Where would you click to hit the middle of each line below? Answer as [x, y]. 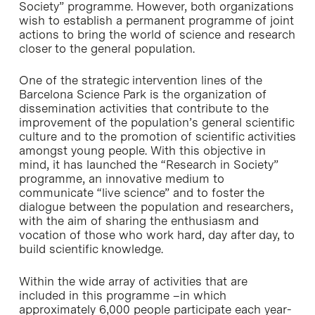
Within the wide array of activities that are [133, 281]
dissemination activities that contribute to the [143, 108]
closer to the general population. [107, 48]
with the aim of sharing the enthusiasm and [139, 221]
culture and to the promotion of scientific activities [157, 136]
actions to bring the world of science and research [157, 34]
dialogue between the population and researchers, [156, 207]
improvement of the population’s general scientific [156, 122]
